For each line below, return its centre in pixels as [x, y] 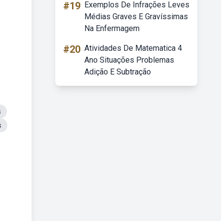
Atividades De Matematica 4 [133, 48]
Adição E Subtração [118, 72]
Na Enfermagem [112, 28]
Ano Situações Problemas [129, 60]
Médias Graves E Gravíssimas [136, 17]
